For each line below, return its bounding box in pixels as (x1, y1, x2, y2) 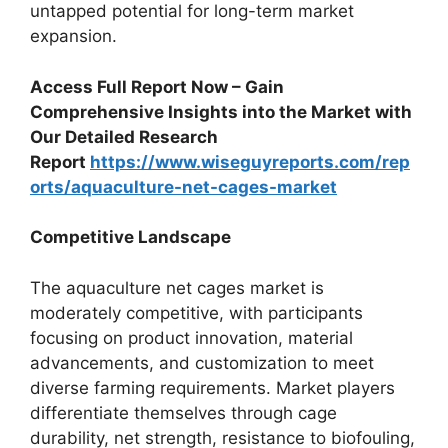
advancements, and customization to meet (30, 352, 374, 373)
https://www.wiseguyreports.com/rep (90, 151, 410, 172)
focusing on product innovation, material (30, 327, 353, 348)
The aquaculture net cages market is (30, 277, 324, 298)
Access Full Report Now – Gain (30, 76, 284, 97)
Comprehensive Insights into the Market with (30, 101, 412, 122)
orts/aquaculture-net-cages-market (30, 176, 337, 197)
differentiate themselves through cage (30, 402, 337, 423)
